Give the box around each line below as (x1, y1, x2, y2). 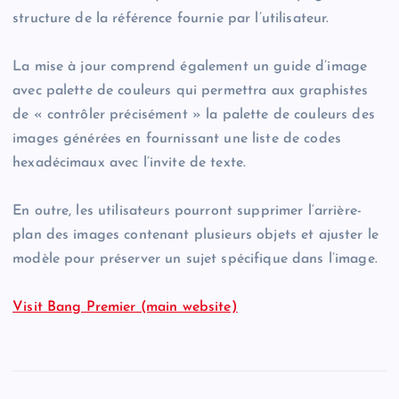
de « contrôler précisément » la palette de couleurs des (12, 108, 375, 123)
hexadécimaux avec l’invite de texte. (12, 156, 247, 171)
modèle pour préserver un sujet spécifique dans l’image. (12, 252, 378, 267)
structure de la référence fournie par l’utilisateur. (12, 12, 330, 27)
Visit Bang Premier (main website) (12, 300, 238, 315)
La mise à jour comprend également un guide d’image (12, 60, 368, 75)
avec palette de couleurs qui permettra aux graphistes (12, 84, 369, 99)
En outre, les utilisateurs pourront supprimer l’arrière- (12, 204, 362, 219)
